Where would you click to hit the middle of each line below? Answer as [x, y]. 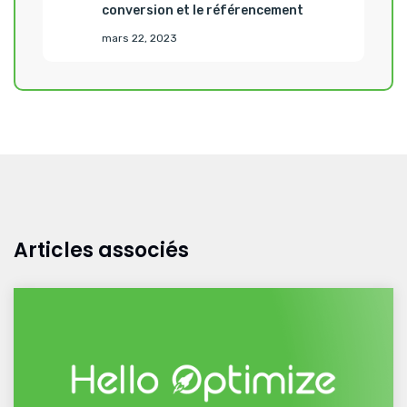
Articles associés [101, 250]
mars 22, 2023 [139, 38]
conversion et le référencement [203, 10]
